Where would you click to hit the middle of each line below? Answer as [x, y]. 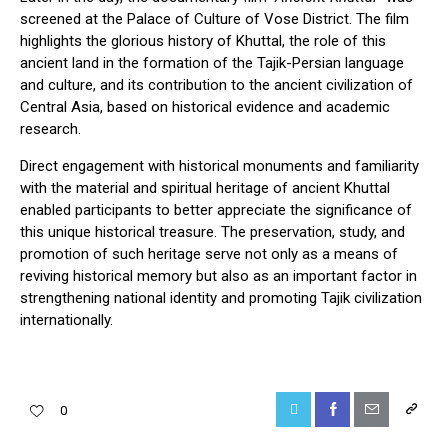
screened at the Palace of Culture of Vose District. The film [214, 19]
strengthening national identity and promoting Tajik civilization [221, 298]
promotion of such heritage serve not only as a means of [209, 254]
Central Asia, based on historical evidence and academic [205, 107]
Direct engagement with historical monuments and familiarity [219, 166]
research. [50, 129]
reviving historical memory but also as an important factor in [218, 276]
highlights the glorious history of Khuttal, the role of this [203, 41]
